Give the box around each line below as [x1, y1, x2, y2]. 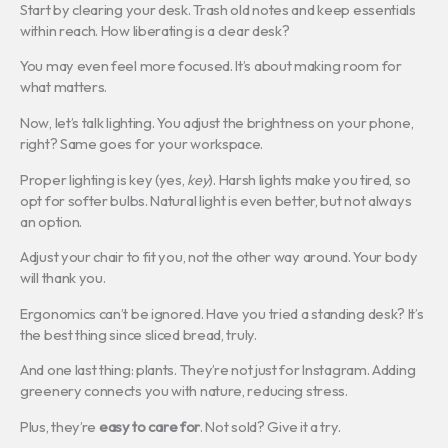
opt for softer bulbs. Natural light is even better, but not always [20, 190, 412, 210]
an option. [20, 211, 83, 231]
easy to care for [98, 416, 201, 436]
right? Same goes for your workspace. [20, 134, 264, 154]
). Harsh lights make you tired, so [208, 169, 411, 189]
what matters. [20, 77, 108, 97]
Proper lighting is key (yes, [20, 169, 188, 189]
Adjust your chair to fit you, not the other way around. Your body [20, 247, 418, 267]
